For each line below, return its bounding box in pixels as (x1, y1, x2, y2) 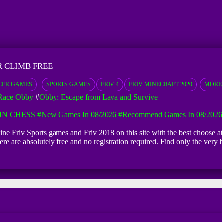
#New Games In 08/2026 (37, 111, 116, 119)
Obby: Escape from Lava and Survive (39, 93, 158, 102)
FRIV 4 (100, 81, 119, 88)
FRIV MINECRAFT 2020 (128, 81, 192, 88)
